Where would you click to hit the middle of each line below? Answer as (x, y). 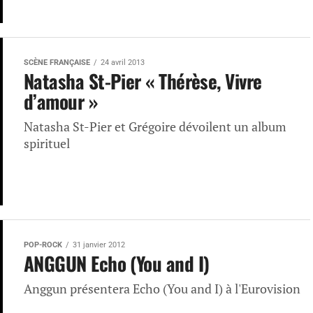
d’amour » (61, 101)
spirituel (47, 144)
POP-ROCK (43, 245)
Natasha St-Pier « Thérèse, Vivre (143, 81)
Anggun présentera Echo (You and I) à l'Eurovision (162, 289)
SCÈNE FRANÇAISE (57, 63)
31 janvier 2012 (99, 245)
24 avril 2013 (123, 63)
